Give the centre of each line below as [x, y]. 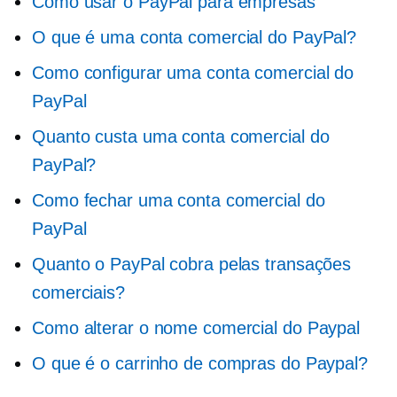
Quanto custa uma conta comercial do [181, 136]
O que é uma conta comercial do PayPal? [195, 37]
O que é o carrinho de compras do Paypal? [200, 363]
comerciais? [78, 292]
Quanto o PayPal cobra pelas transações [192, 264]
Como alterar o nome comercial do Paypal [196, 328]
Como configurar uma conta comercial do [193, 73]
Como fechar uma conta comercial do [179, 200]
